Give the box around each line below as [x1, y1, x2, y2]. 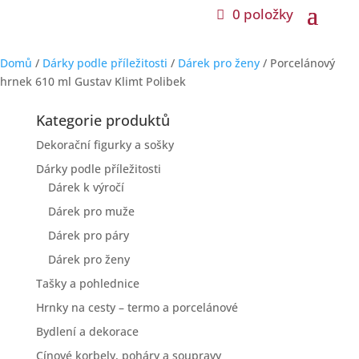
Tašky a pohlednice [35, 276, 139, 291]
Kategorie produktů [35, 111, 170, 130]
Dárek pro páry [47, 228, 129, 243]
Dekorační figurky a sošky [35, 137, 174, 152]
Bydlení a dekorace [35, 324, 139, 339]
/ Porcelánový [260, 55, 335, 71]
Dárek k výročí [47, 179, 124, 195]
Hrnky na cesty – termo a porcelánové [35, 300, 238, 315]
